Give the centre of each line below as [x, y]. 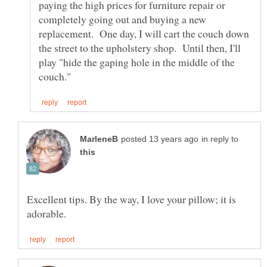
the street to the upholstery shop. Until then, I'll [140, 47]
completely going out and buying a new [122, 19]
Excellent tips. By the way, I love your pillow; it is [131, 199]
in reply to [220, 139]
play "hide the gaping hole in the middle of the [137, 62]
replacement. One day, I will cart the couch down [144, 33]
